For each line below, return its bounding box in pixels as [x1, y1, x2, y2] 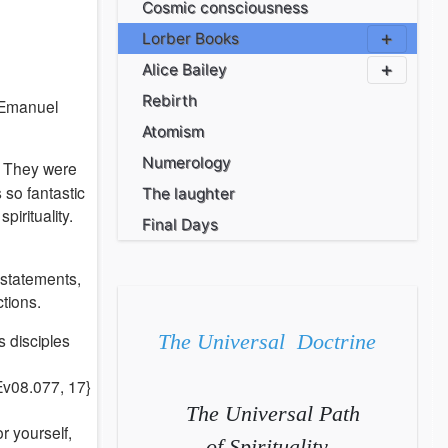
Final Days [142, 215, 219, 234]
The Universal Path [174, 401, 361, 426]
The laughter [142, 184, 236, 203]
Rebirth [142, 91, 198, 110]
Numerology [142, 153, 232, 172]
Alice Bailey [142, 60, 228, 79]
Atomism [142, 122, 205, 141]
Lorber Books [142, 29, 240, 48]
